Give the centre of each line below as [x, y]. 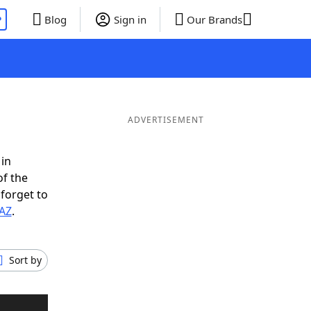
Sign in [130, 19]
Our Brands [214, 19]
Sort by [25, 260]
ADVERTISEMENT [166, 120]
